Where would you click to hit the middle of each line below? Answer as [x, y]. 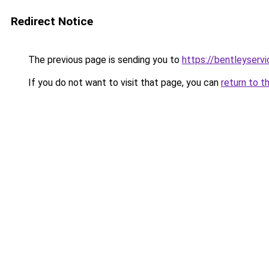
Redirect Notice [52, 21]
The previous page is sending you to [104, 60]
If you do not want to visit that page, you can [123, 83]
